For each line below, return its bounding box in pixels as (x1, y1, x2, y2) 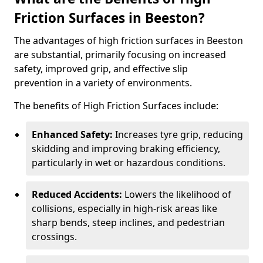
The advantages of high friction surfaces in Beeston (14, 34, 243, 47)
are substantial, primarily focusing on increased (14, 48, 226, 61)
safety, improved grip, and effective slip (14, 62, 188, 75)
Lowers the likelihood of (122, 188, 231, 201)
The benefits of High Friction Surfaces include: (14, 99, 218, 112)
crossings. (32, 230, 77, 243)
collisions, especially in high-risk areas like (32, 202, 217, 215)
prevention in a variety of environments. (14, 76, 192, 89)
